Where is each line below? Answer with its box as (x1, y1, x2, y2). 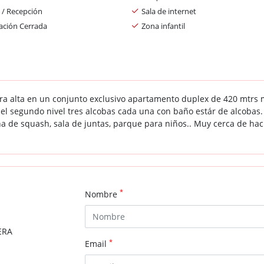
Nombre (85, 188, 120, 200)
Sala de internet (141, 5, 196, 16)
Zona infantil (141, 20, 185, 31)
